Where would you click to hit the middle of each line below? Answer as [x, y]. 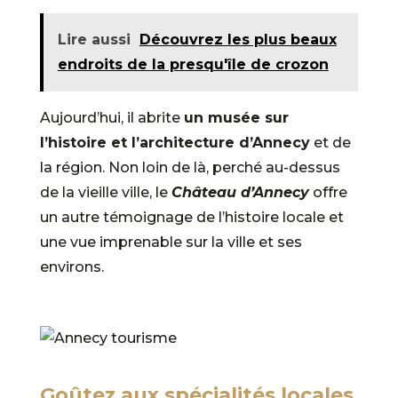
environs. [72, 267]
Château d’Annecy [240, 192]
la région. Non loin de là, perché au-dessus [190, 167]
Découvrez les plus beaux [238, 39]
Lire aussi [94, 39]
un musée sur [236, 117]
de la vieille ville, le [105, 192]
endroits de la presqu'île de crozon [193, 64]
